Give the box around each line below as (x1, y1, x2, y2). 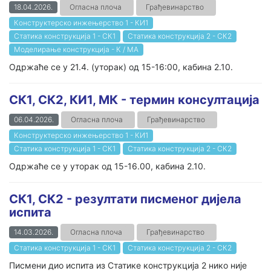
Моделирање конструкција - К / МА (14, 45, 139, 54)
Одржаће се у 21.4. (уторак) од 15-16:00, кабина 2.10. (9, 62, 233, 72)
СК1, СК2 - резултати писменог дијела (9, 192, 241, 206)
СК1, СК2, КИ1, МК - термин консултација (9, 93, 260, 107)
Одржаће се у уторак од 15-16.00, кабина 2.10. (9, 161, 206, 171)
